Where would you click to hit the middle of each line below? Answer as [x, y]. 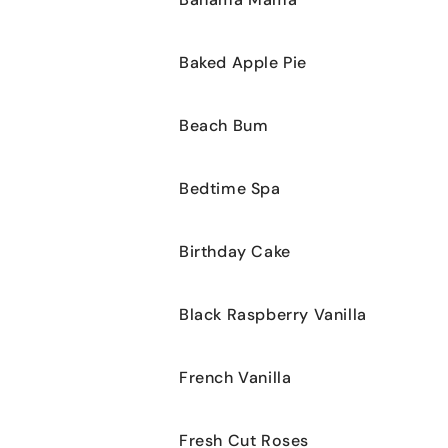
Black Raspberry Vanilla [273, 314]
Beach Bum [224, 125]
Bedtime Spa [230, 188]
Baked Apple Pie [243, 62]
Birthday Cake [235, 251]
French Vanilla [235, 377]
